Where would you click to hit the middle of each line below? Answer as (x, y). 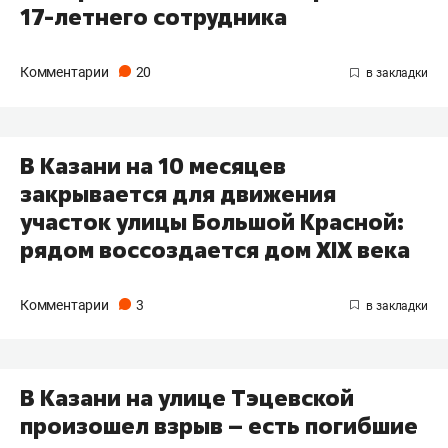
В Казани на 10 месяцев (153, 165)
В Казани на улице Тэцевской (187, 398)
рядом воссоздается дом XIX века (215, 249)
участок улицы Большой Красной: (212, 221)
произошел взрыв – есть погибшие (219, 426)
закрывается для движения (178, 193)
